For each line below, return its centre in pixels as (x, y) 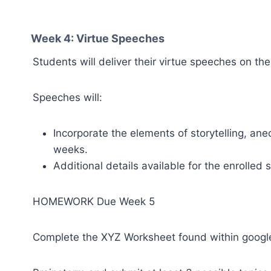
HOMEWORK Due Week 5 (94, 201)
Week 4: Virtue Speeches (99, 38)
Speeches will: (67, 97)
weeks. (70, 149)
